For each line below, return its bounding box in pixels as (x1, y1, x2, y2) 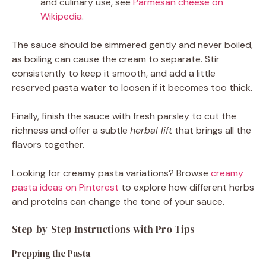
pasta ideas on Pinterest (12, 180, 119, 194)
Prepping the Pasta (12, 246, 90, 259)
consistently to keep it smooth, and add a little (12, 66, 216, 80)
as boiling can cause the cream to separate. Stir (12, 52, 220, 65)
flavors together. (12, 138, 84, 151)
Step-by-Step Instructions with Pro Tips (12, 221, 195, 236)
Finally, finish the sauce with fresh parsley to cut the (12, 109, 236, 122)
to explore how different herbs (119, 180, 254, 194)
